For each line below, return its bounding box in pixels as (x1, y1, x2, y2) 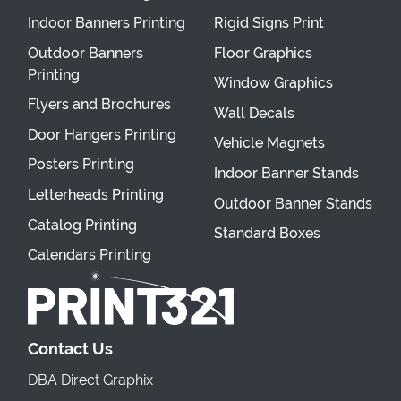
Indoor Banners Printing (28, 14, 185, 32)
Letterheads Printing (28, 186, 164, 204)
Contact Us (28, 339, 113, 359)
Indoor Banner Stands (214, 165, 359, 183)
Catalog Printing (28, 216, 137, 234)
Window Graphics (214, 74, 333, 92)
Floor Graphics (214, 44, 312, 62)
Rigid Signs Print (214, 14, 324, 32)
